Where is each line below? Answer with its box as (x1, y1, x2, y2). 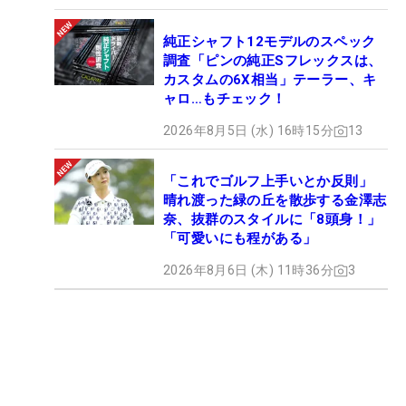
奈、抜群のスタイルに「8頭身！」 (163, 211, 382, 228)
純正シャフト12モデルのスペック (163, 34, 376, 51)
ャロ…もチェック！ (163, 91, 286, 108)
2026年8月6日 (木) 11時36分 (163, 263, 333, 278)
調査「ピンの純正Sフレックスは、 (163, 53, 382, 70)
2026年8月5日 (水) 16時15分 (163, 123, 333, 139)
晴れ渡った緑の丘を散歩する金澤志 (163, 192, 387, 209)
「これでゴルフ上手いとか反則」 (163, 173, 372, 190)
